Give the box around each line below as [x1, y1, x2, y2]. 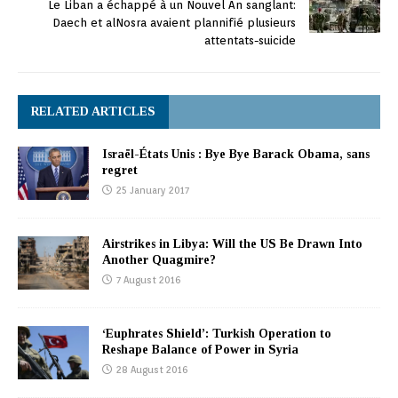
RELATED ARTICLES [31, 104, 155, 118]
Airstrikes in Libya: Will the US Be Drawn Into [102, 236, 362, 251]
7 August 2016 [116, 273, 180, 286]
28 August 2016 [116, 362, 187, 376]
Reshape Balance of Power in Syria [102, 342, 298, 356]
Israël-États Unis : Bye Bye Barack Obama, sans [102, 147, 370, 161]
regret [102, 163, 138, 177]
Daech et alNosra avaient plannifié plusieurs [52, 15, 296, 29]
